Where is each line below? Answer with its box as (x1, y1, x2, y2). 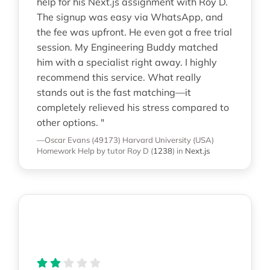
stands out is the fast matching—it (37, 86, 191, 99)
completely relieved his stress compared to (37, 101, 229, 114)
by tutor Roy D (96, 146, 149, 156)
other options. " (37, 116, 104, 129)
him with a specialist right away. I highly (37, 56, 217, 69)
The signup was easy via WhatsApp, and (37, 11, 223, 24)
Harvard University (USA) (122, 135, 214, 145)
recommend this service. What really (37, 71, 201, 84)
